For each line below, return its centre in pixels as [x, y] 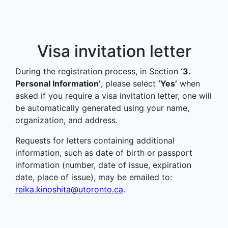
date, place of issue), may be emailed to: [94, 177]
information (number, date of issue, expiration [103, 165]
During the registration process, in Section [98, 71]
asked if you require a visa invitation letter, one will [113, 96]
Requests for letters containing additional [95, 140]
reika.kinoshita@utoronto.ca [69, 189]
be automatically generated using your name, [102, 108]
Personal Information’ [58, 83]
